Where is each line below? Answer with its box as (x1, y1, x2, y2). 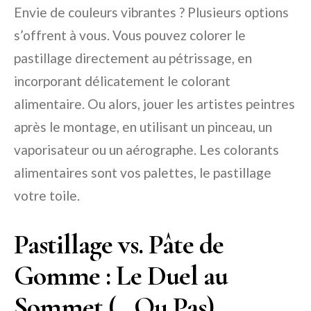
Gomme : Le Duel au (14, 258, 228, 292)
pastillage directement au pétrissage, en (14, 49, 252, 66)
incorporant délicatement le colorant (14, 72, 230, 89)
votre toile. (14, 187, 80, 203)
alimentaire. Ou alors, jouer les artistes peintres (14, 95, 295, 112)
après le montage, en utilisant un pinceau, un (14, 118, 272, 135)
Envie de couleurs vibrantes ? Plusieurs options (14, 3, 289, 20)
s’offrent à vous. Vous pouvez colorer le (14, 26, 246, 43)
